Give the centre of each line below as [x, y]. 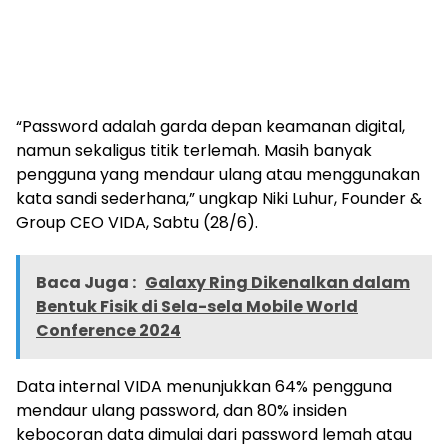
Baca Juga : [87, 282]
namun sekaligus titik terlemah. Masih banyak [194, 150]
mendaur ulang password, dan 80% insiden [181, 410]
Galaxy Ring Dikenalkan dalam [277, 282]
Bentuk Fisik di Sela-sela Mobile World [197, 306]
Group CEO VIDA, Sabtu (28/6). [137, 222]
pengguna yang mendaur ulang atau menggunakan [218, 174]
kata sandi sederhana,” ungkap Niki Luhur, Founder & [219, 198]
